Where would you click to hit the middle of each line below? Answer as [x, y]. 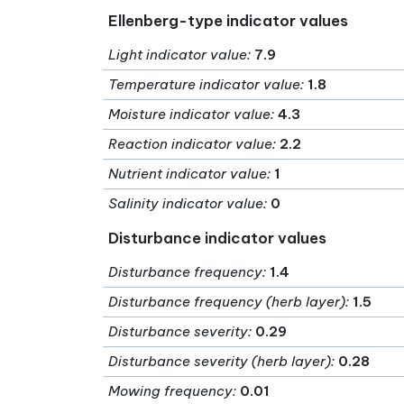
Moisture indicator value [190, 115]
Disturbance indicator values [218, 238]
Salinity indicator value [186, 204]
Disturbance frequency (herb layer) [227, 302]
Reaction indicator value [191, 144]
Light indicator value [178, 55]
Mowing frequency [171, 391]
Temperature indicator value [205, 85]
